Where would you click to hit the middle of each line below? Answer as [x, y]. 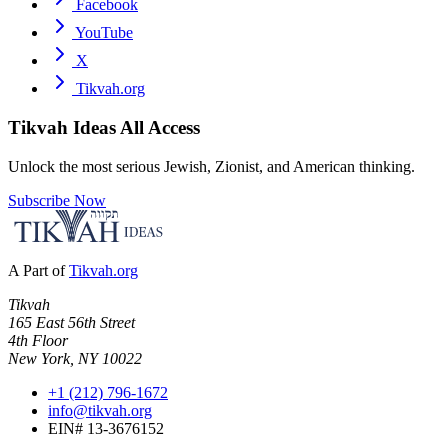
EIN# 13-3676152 [106, 428]
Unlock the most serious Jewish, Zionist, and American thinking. [211, 166]
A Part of [36, 270]
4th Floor [38, 340]
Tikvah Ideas [64, 127]
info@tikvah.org [100, 410]
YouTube [104, 33]
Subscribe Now [57, 200]
